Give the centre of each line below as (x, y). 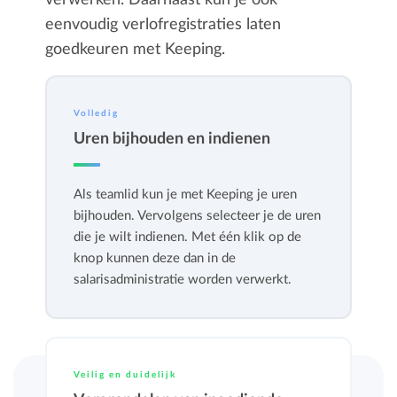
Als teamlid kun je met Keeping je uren (186, 195)
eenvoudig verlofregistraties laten (163, 25)
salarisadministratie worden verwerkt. (183, 280)
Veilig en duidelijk (125, 375)
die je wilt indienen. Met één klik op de (188, 237)
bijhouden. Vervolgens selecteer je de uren (198, 216)
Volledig (97, 113)
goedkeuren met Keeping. (136, 50)
